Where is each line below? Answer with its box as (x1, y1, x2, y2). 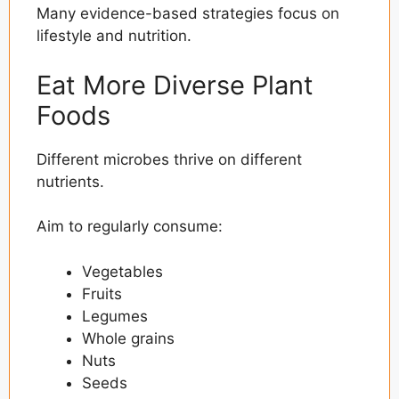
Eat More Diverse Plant (37, 69, 313, 101)
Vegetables (82, 262, 163, 281)
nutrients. (37, 172, 104, 191)
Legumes (82, 306, 148, 325)
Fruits (82, 284, 122, 303)
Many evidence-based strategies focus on (37, 4, 339, 23)
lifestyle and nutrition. (37, 27, 191, 45)
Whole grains (82, 329, 175, 347)
